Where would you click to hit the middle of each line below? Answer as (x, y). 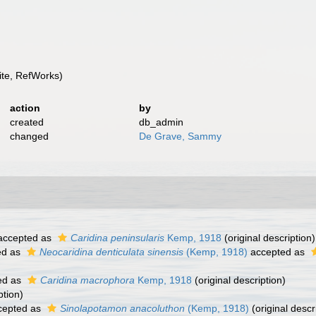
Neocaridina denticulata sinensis (111, 252)
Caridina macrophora (87, 280)
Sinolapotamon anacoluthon (122, 308)
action (25, 108)
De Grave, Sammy (181, 136)
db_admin (162, 122)
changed (29, 136)
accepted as (278, 252)
